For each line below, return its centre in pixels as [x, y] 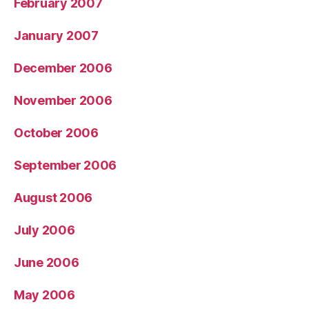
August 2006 [53, 197]
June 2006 [47, 262]
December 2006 [63, 68]
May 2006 [44, 295]
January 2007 [56, 35]
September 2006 [66, 165]
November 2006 [63, 100]
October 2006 [56, 132]
